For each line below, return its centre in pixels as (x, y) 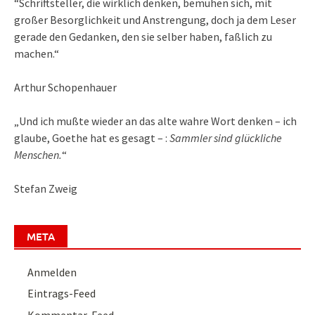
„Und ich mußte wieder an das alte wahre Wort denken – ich (155, 121)
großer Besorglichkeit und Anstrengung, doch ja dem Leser (155, 19)
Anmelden (52, 272)
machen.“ (37, 53)
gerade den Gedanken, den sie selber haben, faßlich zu (143, 36)
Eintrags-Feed (62, 294)
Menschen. (38, 154)
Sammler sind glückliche (226, 137)
